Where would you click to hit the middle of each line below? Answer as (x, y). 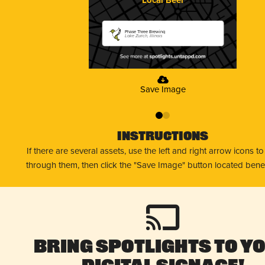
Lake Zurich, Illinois (144, 35)
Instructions (163, 137)
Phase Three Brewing (145, 31)
